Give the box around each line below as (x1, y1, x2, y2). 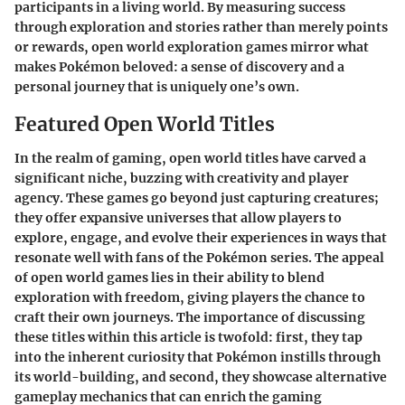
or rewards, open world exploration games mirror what (14, 38, 369, 55)
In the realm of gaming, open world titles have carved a (14, 150, 366, 167)
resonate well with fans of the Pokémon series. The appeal (14, 250, 384, 267)
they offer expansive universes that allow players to (14, 210, 342, 227)
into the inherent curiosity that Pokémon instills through (14, 349, 381, 366)
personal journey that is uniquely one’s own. (14, 78, 299, 95)
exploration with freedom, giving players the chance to (14, 289, 365, 306)
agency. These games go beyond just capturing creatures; (14, 190, 379, 207)
